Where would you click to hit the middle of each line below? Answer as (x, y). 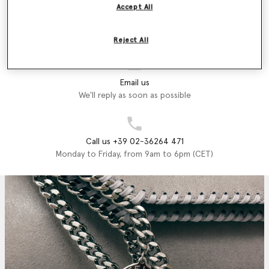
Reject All (131, 40)
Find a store (134, 36)
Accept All (134, 7)
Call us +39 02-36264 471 (134, 141)
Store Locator (134, 24)
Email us (134, 83)
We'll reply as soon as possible (134, 95)
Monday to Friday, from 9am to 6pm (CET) (134, 154)
